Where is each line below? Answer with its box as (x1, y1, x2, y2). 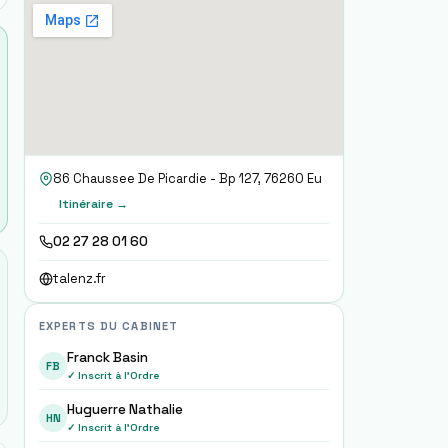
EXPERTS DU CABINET (39, 319, 179, 333)
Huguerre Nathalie (67, 401, 183, 418)
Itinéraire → (59, 196, 128, 212)
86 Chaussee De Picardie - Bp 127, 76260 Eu (53, 170, 322, 187)
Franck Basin (67, 349, 148, 366)
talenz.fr (53, 270, 106, 287)
